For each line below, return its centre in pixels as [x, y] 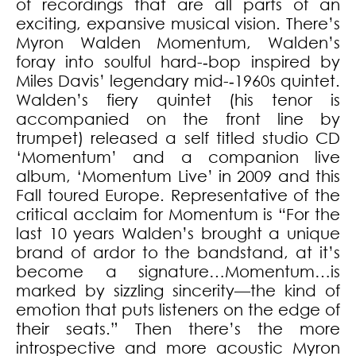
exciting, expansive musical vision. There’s [178, 24]
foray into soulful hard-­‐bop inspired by [178, 62]
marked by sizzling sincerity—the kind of [178, 291]
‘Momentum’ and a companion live [178, 157]
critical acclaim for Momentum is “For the [178, 215]
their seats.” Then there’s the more [178, 329]
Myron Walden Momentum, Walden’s [178, 43]
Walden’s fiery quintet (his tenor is [178, 100]
